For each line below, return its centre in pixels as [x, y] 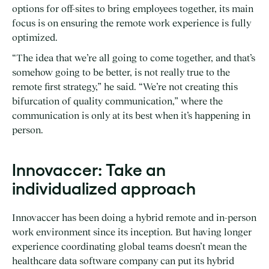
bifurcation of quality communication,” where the [117, 101]
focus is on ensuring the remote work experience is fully [131, 23]
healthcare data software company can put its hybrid [123, 261]
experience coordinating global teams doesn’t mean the [129, 246]
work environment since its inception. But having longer [132, 232]
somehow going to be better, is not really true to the [121, 72]
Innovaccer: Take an [89, 170]
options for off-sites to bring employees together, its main [133, 8]
